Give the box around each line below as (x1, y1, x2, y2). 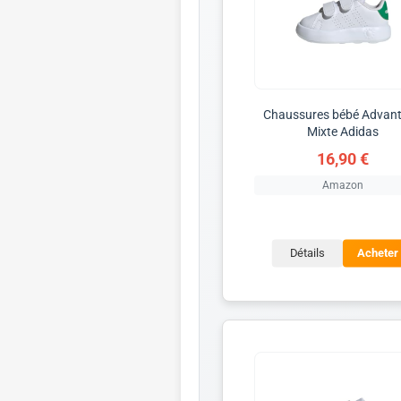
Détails (289, 246, 325, 260)
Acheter (357, 246, 398, 260)
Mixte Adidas (306, 124, 379, 139)
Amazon (321, 178, 363, 192)
